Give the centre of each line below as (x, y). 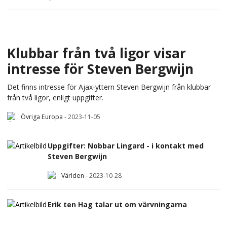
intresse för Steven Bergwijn (100, 69)
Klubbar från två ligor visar (97, 53)
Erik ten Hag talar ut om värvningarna (117, 204)
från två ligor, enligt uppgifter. (55, 98)
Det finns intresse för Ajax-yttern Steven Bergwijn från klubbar (109, 87)
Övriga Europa (42, 117)
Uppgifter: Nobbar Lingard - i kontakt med (126, 145)
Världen (73, 176)
